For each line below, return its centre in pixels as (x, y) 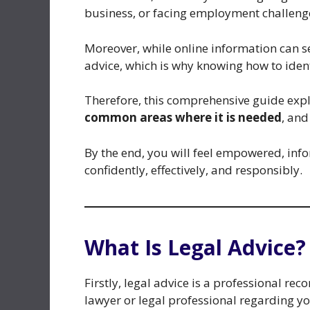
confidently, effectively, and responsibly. (193, 170)
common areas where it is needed (183, 118)
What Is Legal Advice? (195, 247)
